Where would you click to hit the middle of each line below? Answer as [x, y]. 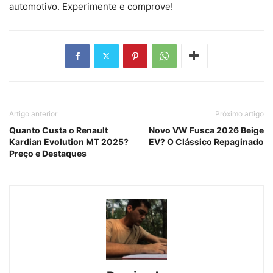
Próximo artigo [239, 113]
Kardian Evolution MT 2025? [69, 141]
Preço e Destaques [48, 153]
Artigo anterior [33, 113]
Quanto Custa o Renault [58, 130]
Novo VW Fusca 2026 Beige [206, 130]
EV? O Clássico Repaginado [206, 141]
